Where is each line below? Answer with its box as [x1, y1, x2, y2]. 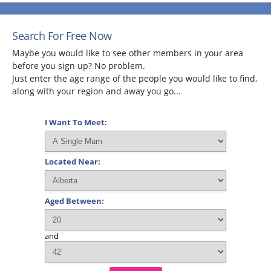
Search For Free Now [12, 28, 112, 44]
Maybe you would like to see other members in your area [12, 47, 243, 59]
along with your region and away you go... [12, 85, 181, 97]
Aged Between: [45, 195, 104, 207]
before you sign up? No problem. [12, 60, 145, 72]
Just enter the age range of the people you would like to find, [12, 73, 257, 85]
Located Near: [45, 156, 100, 168]
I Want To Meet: [45, 117, 107, 128]
